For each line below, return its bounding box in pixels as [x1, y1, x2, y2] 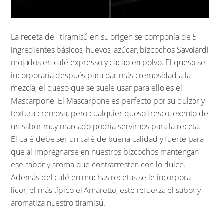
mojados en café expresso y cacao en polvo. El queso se [11, 56, 206, 68]
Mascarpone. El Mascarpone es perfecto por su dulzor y [11, 95, 205, 106]
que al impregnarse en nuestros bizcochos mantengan [11, 146, 199, 157]
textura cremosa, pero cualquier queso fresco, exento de [11, 108, 209, 119]
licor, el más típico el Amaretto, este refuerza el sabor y [11, 184, 201, 195]
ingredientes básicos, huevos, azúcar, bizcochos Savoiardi [11, 44, 209, 55]
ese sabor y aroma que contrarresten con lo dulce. [11, 159, 186, 170]
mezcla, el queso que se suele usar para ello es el [11, 82, 183, 93]
